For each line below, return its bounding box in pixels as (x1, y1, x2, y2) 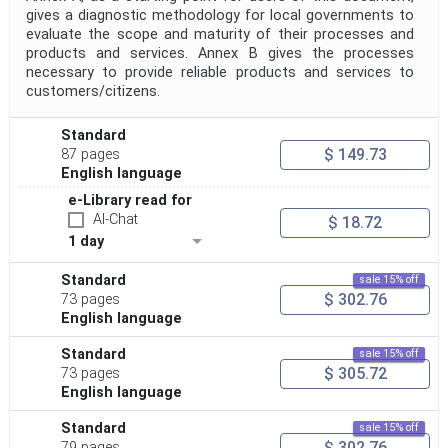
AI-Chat (93, 211, 138, 229)
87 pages (61, 146, 121, 164)
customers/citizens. (26, 83, 160, 101)
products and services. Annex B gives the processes (26, 45, 414, 63)
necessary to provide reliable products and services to (26, 64, 414, 82)
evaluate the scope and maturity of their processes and (26, 26, 414, 44)
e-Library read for (68, 192, 192, 210)
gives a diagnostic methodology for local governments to (26, 7, 414, 25)
